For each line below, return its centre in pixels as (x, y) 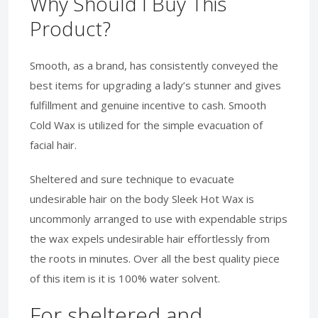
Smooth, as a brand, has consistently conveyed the (154, 65)
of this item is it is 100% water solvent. (125, 278)
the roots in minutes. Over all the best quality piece (155, 258)
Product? (70, 28)
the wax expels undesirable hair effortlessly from (150, 238)
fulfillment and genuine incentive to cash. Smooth (148, 105)
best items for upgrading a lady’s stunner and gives (155, 85)
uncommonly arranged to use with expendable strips (159, 218)
